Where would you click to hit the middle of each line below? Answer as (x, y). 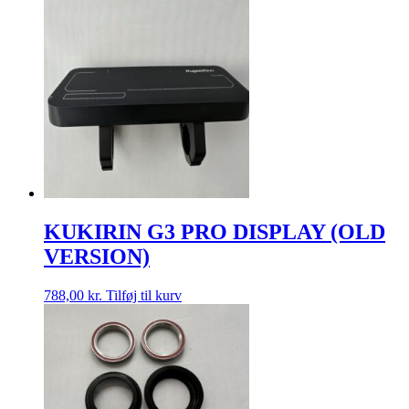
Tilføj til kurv (144, 296)
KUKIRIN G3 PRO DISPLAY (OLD (215, 232)
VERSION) (97, 257)
